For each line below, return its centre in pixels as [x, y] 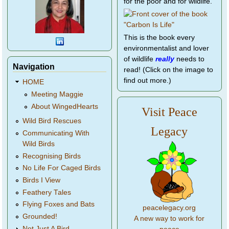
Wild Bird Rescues [52, 121]
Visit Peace [169, 112]
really [165, 59]
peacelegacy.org [169, 208]
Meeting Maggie [57, 94]
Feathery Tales [47, 192]
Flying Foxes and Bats [59, 204]
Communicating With [56, 133]
